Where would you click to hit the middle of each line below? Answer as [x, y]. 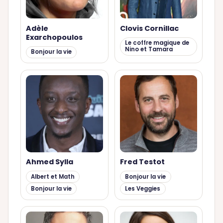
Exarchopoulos [54, 37]
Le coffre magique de [157, 43]
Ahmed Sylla [49, 162]
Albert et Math [53, 176]
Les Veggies [143, 188]
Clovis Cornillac [149, 28]
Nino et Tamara [149, 50]
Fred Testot [142, 162]
